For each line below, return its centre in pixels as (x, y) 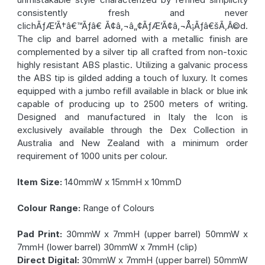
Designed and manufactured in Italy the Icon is (132, 117)
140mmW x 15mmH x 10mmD (122, 182)
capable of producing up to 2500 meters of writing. (132, 104)
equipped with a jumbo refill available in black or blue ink (132, 91)
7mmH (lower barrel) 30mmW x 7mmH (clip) (107, 247)
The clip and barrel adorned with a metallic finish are (132, 39)
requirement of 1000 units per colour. (92, 156)
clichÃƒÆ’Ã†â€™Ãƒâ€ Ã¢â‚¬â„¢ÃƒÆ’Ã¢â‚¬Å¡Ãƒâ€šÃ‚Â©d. (132, 26)
